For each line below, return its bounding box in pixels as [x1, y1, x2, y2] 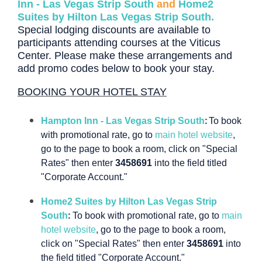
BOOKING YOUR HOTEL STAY [18, 86, 167, 98]
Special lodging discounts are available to [18, 24, 211, 36]
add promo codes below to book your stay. [18, 63, 215, 75]
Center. [18, 50, 54, 62]
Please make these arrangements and [54, 50, 232, 62]
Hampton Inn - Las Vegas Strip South [41, 116, 205, 126]
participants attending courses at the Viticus [18, 37, 220, 49]
